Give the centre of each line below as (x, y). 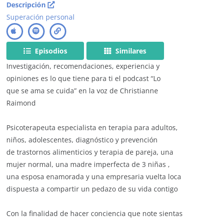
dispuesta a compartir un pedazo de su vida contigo (92, 189)
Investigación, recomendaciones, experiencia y (83, 66)
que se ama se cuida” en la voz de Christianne (82, 90)
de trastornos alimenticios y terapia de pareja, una (90, 152)
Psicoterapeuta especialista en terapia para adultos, (92, 127)
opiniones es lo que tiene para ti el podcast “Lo (84, 78)
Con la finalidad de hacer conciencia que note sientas (95, 213)
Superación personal (41, 17)
